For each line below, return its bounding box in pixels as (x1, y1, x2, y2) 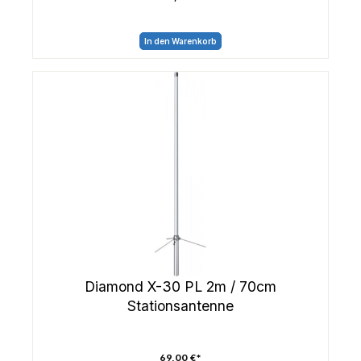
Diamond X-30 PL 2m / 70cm (85, 277, 276, 295)
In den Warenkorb (144, 36, 217, 47)
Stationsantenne (127, 297, 234, 314)
